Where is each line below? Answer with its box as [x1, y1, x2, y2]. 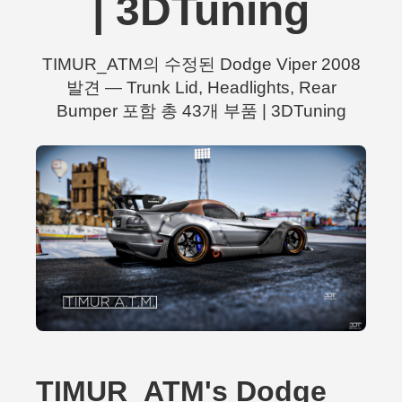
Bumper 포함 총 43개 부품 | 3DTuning [56, 101, 346, 120]
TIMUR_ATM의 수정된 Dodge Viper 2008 [41, 55, 361, 74]
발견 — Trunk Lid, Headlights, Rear [66, 78, 336, 97]
